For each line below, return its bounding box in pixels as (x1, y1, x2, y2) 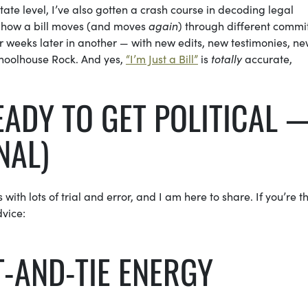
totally (211, 51, 242, 67)
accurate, (242, 51, 292, 67)
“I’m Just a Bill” (126, 51, 198, 67)
